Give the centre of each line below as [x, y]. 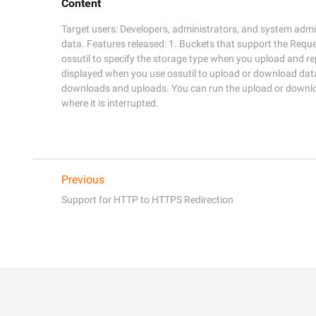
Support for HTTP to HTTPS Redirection [147, 199]
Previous [83, 179]
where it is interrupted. [110, 103]
